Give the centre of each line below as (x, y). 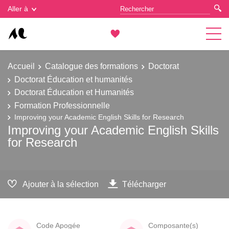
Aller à (18, 9)
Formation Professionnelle (62, 105)
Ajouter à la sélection (61, 184)
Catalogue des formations (91, 66)
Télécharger (144, 184)
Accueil (21, 66)
